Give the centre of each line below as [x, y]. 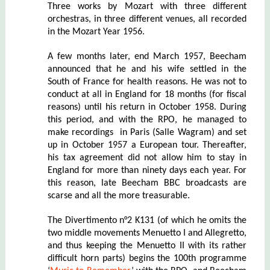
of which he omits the [204, 220]
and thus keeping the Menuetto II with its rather [147, 246]
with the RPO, [150, 120]
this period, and [83, 120]
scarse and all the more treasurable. [118, 196]
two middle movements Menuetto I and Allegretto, [147, 233]
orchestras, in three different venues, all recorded [147, 19]
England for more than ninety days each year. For [147, 170]
